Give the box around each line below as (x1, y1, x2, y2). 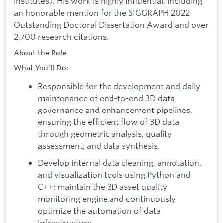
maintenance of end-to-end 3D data (38, 93, 175, 104)
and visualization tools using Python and (38, 169, 191, 180)
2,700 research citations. (14, 31, 109, 42)
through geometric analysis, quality (38, 128, 172, 139)
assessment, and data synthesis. (38, 140, 160, 151)
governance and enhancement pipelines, (38, 105, 192, 115)
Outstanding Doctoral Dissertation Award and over (14, 19, 209, 30)
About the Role (14, 48, 66, 57)
